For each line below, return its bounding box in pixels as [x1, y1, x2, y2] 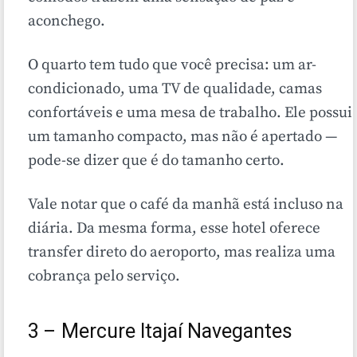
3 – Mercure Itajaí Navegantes [28, 317, 292, 347]
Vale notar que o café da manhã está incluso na [28, 195, 343, 214]
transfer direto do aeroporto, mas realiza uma [28, 243, 335, 262]
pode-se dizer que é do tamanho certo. [28, 151, 284, 171]
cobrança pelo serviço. [28, 267, 180, 286]
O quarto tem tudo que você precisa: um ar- [28, 56, 316, 75]
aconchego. [28, 12, 105, 31]
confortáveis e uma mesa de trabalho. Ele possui [28, 104, 352, 123]
